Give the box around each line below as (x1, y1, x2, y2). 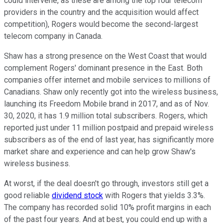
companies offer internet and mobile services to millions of (4, 75, 211, 85)
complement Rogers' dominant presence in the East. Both (4, 63, 203, 73)
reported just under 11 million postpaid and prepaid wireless (4, 123, 214, 133)
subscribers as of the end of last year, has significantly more (4, 135, 214, 145)
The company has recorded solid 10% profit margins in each (4, 203, 211, 213)
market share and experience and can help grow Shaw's (4, 147, 196, 157)
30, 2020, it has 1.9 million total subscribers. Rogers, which (4, 111, 208, 121)
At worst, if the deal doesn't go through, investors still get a (4, 179, 209, 189)
